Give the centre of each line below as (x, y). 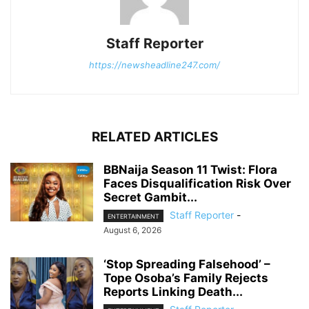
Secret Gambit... (150, 197)
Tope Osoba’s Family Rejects (186, 278)
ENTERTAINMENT (133, 217)
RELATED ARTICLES (154, 137)
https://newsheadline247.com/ (154, 64)
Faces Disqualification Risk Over (197, 183)
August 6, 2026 (132, 230)
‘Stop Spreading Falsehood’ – (187, 265)
